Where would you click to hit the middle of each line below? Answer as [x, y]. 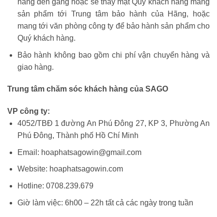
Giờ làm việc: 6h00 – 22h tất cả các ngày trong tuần [105, 202]
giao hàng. [35, 67]
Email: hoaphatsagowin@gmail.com [79, 152]
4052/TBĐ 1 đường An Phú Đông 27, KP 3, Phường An [113, 124]
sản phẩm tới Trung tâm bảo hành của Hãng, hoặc [113, 14]
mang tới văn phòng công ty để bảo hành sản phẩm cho [113, 26]
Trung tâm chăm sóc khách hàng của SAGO [88, 89]
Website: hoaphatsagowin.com [70, 169]
